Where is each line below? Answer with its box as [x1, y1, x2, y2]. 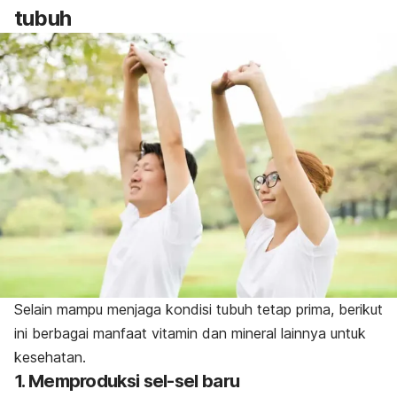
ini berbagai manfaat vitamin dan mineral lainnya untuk [14, 323, 366, 342]
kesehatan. [14, 347, 90, 366]
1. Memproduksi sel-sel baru [14, 370, 240, 392]
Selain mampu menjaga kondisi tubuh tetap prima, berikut [14, 300, 383, 318]
